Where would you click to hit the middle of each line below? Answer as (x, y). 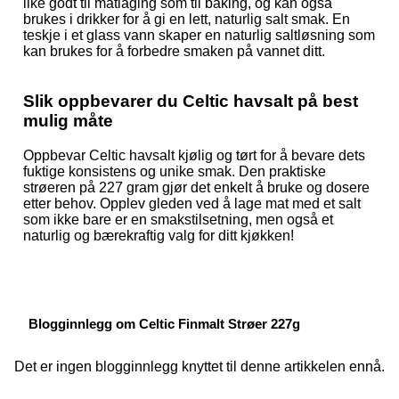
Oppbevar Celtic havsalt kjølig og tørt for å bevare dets (194, 155)
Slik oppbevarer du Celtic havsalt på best (191, 102)
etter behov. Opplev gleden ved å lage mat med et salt (192, 203)
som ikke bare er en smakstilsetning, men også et (178, 219)
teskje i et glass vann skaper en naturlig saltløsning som (199, 35)
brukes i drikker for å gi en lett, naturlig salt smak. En (187, 19)
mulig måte (68, 121)
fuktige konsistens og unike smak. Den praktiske (175, 171)
